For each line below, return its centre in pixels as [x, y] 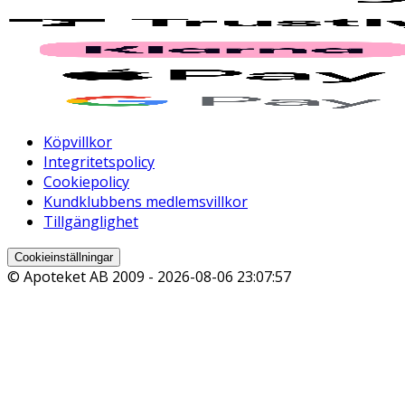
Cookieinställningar [64, 258]
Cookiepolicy [86, 182]
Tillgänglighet [91, 222]
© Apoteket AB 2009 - [82, 277]
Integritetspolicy [99, 162]
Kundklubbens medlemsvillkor [146, 202]
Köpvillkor [78, 142]
